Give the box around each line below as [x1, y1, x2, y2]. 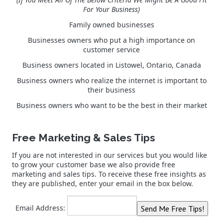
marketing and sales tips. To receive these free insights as [12, 169, 206, 179]
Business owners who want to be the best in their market [16, 100, 207, 110]
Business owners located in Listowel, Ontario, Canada [22, 60, 201, 70]
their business [88, 85, 135, 95]
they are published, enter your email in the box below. [12, 178, 193, 188]
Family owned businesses [69, 19, 154, 29]
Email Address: [15, 203, 67, 213]
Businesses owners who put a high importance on [28, 35, 195, 45]
